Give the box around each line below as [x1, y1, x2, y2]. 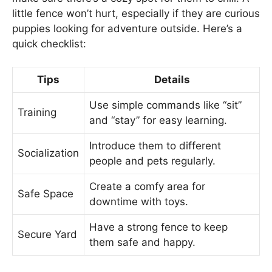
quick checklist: [12, 37, 86, 50]
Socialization [18, 147, 79, 160]
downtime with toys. [89, 195, 188, 208]
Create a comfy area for [89, 180, 205, 193]
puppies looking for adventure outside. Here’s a [12, 22, 242, 35]
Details [154, 73, 190, 86]
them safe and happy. [89, 236, 195, 249]
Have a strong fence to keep [89, 221, 228, 234]
